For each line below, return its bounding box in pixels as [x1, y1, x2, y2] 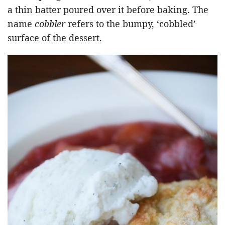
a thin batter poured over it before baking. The [8, 3, 208, 16]
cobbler [35, 17, 65, 30]
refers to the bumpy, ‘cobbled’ [65, 17, 196, 30]
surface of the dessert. [8, 31, 102, 44]
